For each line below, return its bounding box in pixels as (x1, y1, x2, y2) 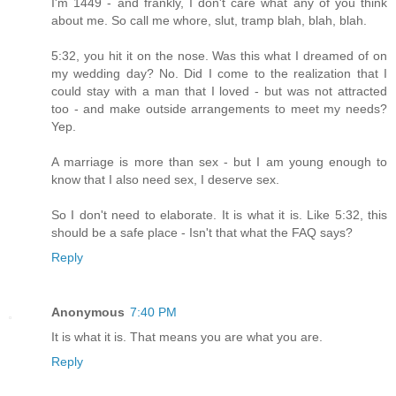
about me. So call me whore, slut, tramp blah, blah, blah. (51, 13, 367, 28)
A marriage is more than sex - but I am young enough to (51, 155, 387, 170)
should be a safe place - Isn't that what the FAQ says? (51, 225, 353, 240)
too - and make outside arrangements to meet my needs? (51, 102, 387, 117)
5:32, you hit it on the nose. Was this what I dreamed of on (51, 49, 387, 64)
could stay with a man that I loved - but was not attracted (51, 84, 387, 99)
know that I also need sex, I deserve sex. (51, 172, 279, 187)
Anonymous (51, 305, 125, 319)
